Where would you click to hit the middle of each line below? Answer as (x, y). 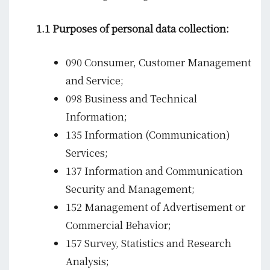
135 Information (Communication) (148, 134)
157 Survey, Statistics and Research (149, 243)
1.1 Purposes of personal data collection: (133, 28)
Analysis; (88, 261)
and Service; (95, 80)
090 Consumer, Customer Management (159, 62)
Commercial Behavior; (119, 224)
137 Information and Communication (155, 170)
